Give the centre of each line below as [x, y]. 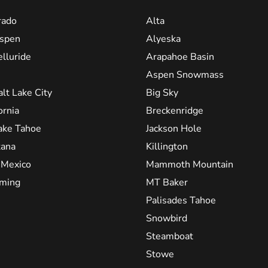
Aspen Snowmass [185, 75]
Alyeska [163, 39]
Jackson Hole [174, 129]
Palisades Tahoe [181, 201]
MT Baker [167, 183]
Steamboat [170, 237]
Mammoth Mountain [190, 165]
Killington [167, 147]
